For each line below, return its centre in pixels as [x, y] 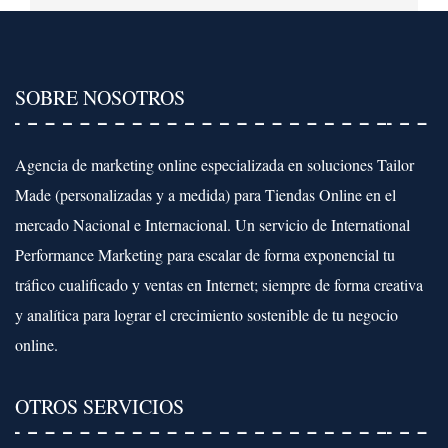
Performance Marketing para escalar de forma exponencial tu [205, 254]
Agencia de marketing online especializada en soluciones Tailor [214, 164]
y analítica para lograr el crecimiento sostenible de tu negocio [206, 314]
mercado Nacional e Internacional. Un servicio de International [212, 224]
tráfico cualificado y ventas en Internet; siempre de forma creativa [219, 284]
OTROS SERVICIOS [99, 406]
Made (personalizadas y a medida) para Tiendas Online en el [205, 194]
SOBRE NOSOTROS [100, 97]
